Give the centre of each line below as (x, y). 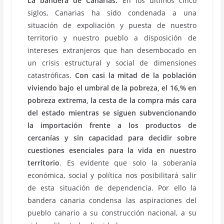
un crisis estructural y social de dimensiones (112, 63)
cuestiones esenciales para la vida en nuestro (112, 150)
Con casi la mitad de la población (136, 75)
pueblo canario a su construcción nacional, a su (112, 213)
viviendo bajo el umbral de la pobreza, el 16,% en (112, 88)
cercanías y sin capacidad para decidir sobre (112, 138)
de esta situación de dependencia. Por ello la (112, 188)
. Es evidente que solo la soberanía (128, 163)
